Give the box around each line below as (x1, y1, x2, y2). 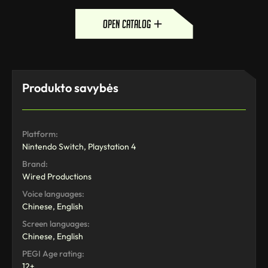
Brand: (22, 158, 48, 169)
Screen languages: (22, 218, 90, 229)
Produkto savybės (22, 80, 118, 95)
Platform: (22, 128, 58, 139)
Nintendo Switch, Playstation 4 (22, 141, 136, 152)
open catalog (103, 17, 151, 31)
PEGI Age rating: (22, 248, 84, 259)
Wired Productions (22, 170, 92, 182)
